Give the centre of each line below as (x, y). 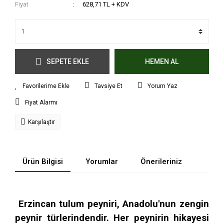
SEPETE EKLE (68, 61)
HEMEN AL (162, 61)
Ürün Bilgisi (43, 161)
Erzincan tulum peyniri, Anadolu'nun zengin (112, 204)
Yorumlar (102, 161)
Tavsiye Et (108, 86)
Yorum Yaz (162, 86)
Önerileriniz (161, 161)
